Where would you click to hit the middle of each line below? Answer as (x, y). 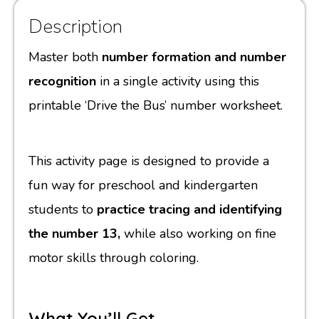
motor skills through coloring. (114, 257)
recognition (64, 81)
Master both (65, 57)
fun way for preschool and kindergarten (143, 185)
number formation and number (194, 57)
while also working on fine (198, 233)
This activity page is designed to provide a (149, 161)
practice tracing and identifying (189, 209)
